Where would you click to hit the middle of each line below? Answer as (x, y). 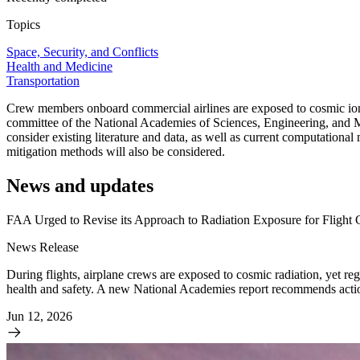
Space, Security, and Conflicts (82, 52)
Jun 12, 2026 (39, 317)
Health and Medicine (59, 67)
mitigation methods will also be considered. (116, 152)
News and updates (80, 186)
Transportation (43, 81)
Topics (23, 25)
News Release (43, 247)
